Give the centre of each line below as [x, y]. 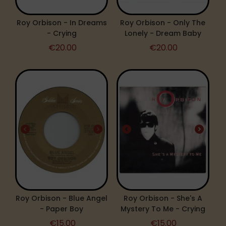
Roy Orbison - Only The [163, 22]
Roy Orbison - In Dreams [62, 22]
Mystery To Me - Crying [163, 209]
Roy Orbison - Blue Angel [62, 198]
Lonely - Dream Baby [163, 33]
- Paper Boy [62, 209]
